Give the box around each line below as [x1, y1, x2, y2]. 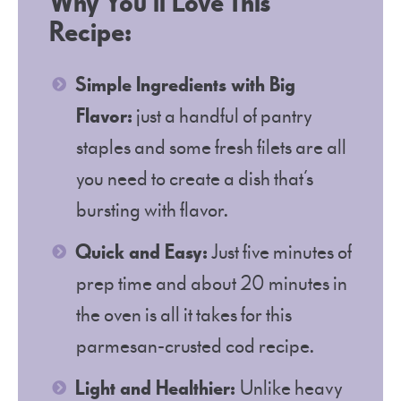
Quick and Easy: [75, 239, 208, 266]
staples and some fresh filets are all [76, 134, 346, 161]
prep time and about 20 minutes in [76, 270, 347, 297]
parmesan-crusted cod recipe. [76, 333, 314, 360]
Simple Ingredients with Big [75, 72, 295, 98]
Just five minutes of [208, 239, 352, 266]
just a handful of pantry [132, 103, 312, 130]
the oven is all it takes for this [76, 302, 292, 328]
